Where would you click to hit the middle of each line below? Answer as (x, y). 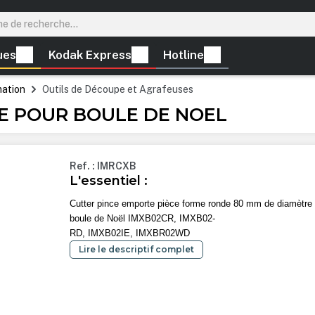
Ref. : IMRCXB (103, 166)
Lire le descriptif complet (137, 250)
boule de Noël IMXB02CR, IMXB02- (143, 219)
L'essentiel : (109, 181)
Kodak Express (90, 55)
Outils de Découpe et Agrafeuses (118, 90)
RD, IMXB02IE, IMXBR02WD (130, 233)
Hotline (184, 55)
